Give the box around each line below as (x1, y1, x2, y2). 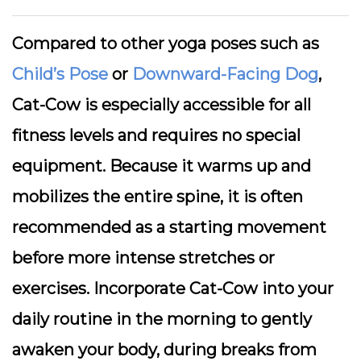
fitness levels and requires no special (12, 126, 301, 145)
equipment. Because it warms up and (12, 156, 311, 176)
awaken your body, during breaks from (12, 340, 317, 359)
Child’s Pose (12, 64, 108, 84)
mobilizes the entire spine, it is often (12, 187, 303, 206)
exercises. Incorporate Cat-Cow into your (12, 279, 334, 298)
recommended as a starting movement (12, 218, 326, 237)
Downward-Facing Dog (132, 64, 318, 84)
